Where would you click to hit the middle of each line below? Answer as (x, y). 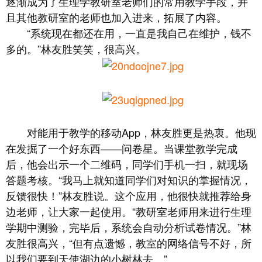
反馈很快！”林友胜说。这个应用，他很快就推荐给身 (129, 195)
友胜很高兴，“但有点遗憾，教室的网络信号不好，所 (129, 243)
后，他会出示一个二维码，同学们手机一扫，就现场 (127, 164)
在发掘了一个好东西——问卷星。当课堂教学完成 (122, 148)
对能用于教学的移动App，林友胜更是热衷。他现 (131, 132)
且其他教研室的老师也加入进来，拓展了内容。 (116, 17)
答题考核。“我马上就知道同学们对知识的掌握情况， (129, 180)
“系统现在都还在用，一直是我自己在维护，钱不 (129, 33)
